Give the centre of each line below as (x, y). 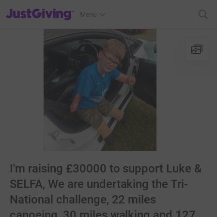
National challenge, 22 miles (83, 200)
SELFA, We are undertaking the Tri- (99, 184)
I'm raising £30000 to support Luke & (106, 169)
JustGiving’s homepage (40, 8)
